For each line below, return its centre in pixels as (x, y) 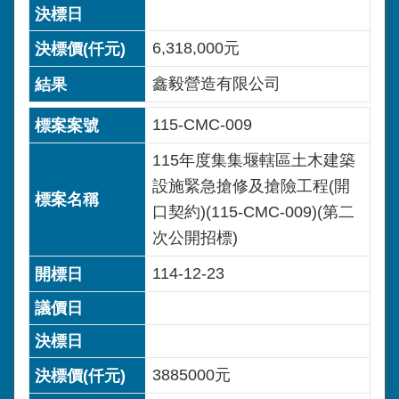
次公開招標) (195, 238)
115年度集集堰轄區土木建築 (254, 160)
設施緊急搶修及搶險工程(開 (251, 186)
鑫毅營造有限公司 (216, 84)
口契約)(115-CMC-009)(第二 (253, 212)
